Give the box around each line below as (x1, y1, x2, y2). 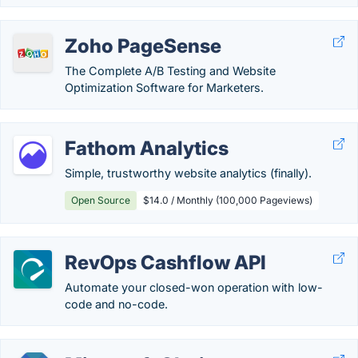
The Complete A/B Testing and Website (65, 64, 276, 78)
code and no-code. (65, 297, 168, 311)
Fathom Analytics (65, 137, 229, 160)
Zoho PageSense (65, 34, 221, 58)
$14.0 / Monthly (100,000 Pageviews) (143, 194, 312, 206)
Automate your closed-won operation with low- (65, 280, 323, 294)
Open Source (71, 194, 130, 206)
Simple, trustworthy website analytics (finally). (65, 166, 312, 180)
